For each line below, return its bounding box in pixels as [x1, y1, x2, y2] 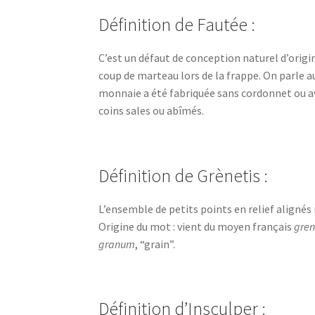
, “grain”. [135, 236, 176, 251]
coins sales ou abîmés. [98, 103, 205, 118]
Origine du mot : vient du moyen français [98, 219, 295, 233]
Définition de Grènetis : [98, 164, 269, 187]
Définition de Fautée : [98, 13, 256, 37]
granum [98, 236, 136, 251]
